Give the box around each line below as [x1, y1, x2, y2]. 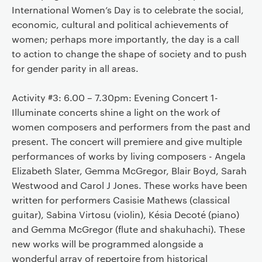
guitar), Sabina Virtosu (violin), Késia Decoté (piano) [11, 208, 239, 221]
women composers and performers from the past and [11, 120, 250, 133]
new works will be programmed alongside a [11, 237, 204, 250]
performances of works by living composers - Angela [11, 150, 246, 163]
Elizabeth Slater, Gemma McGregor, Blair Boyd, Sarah [11, 164, 247, 177]
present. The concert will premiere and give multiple [11, 135, 242, 148]
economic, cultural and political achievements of [11, 18, 229, 31]
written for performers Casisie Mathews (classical [11, 194, 230, 206]
